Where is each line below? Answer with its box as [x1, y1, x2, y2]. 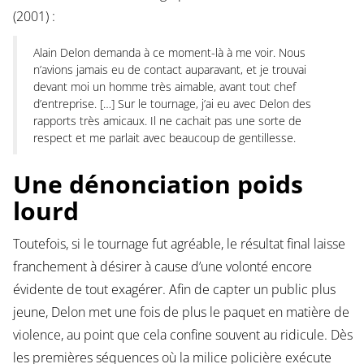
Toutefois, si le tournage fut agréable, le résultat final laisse [12, 235, 345, 253]
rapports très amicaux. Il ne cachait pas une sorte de [32, 113, 301, 129]
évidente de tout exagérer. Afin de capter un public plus [12, 280, 336, 299]
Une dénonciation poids [12, 167, 303, 201]
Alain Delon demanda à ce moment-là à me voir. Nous [32, 45, 305, 61]
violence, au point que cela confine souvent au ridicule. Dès [12, 326, 353, 344]
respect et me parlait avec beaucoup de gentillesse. [32, 130, 296, 146]
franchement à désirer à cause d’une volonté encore [12, 258, 312, 276]
